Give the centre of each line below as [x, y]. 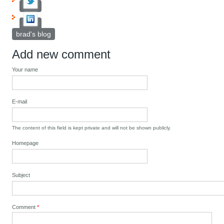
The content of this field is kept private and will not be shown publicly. [92, 128]
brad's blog [34, 34]
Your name [25, 70]
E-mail [20, 102]
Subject [21, 175]
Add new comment [61, 54]
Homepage [25, 143]
